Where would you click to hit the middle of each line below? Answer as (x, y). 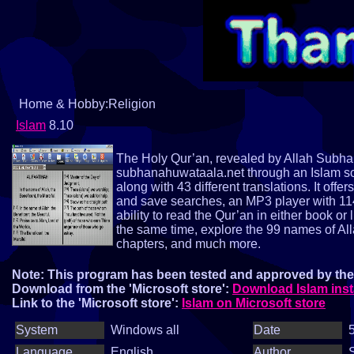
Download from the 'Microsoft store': (122, 289)
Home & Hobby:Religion (86, 104)
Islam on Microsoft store (254, 303)
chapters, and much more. (188, 244)
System (37, 330)
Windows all (145, 330)
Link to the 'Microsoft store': (97, 303)
